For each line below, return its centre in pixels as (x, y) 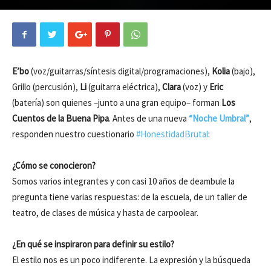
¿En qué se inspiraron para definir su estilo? (93, 244)
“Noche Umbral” (219, 118)
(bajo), (243, 71)
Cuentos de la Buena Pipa (60, 118)
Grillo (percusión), (46, 87)
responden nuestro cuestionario (74, 134)
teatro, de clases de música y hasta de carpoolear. (105, 213)
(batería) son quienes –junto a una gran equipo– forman (117, 103)
